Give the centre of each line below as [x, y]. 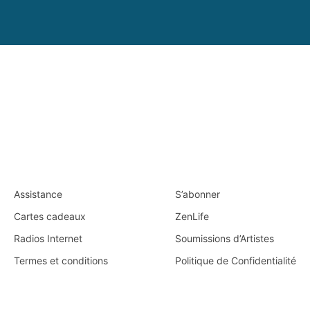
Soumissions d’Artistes [225, 238]
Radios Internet [48, 238]
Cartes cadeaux [50, 216]
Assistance [38, 194]
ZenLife [192, 216]
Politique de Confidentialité [236, 260]
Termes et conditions [61, 260]
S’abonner [198, 194]
